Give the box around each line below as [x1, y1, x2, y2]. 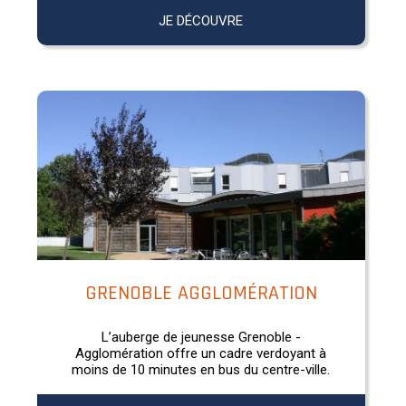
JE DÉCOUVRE [159, 12, 244, 29]
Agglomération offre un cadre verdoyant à [75, 344, 327, 362]
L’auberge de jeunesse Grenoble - [101, 328, 301, 345]
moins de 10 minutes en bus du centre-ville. [72, 361, 331, 378]
